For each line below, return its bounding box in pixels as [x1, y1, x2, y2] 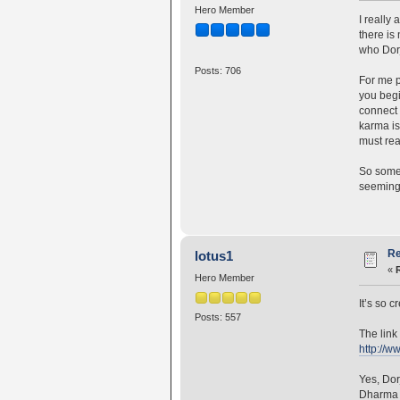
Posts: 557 [194, 311, 241, 322]
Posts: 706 [194, 65, 241, 77]
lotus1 [195, 248, 234, 264]
